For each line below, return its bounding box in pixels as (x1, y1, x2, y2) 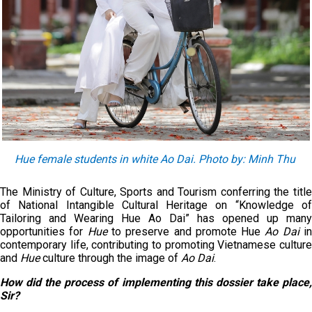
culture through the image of (40, 251, 181, 265)
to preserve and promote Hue (107, 225, 265, 238)
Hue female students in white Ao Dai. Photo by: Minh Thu (14, 153, 295, 166)
